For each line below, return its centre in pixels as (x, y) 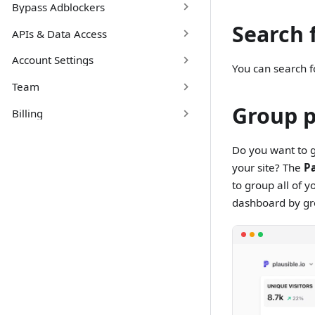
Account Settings (52, 60)
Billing (27, 114)
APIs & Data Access (59, 33)
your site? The (268, 167)
